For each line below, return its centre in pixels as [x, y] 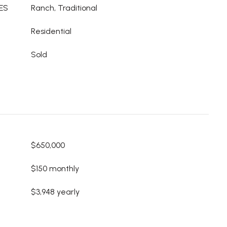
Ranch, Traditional [64, 8]
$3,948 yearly [55, 192]
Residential [51, 31]
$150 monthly [55, 168]
